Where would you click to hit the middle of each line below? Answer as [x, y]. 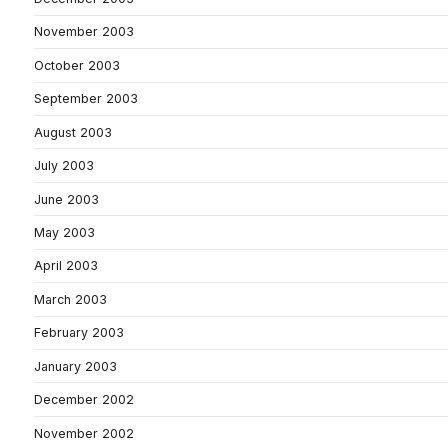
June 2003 [66, 199]
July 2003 [64, 166]
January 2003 [75, 366]
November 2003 [84, 32]
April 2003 [66, 266]
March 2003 [70, 299]
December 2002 [84, 400]
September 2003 [86, 99]
